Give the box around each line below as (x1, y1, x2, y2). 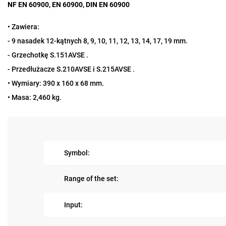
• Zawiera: (8, 23, 39, 31)
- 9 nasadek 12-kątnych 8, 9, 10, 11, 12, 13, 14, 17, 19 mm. (8, 37, 188, 45)
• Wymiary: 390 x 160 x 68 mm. (8, 79, 104, 87)
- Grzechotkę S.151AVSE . (8, 51, 88, 59)
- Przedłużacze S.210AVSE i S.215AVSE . (8, 65, 135, 73)
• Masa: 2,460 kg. (8, 93, 62, 101)
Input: (64, 200, 83, 209)
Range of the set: (64, 175, 119, 183)
